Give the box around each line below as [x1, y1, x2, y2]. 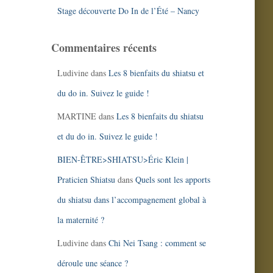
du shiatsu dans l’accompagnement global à [57, 194, 206, 205]
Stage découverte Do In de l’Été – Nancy [57, 5, 199, 16]
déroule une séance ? [57, 257, 128, 269]
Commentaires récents [51, 40, 157, 55]
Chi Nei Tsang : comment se [108, 237, 206, 249]
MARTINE [57, 110, 96, 122]
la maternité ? [57, 214, 104, 225]
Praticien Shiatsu [57, 174, 115, 185]
